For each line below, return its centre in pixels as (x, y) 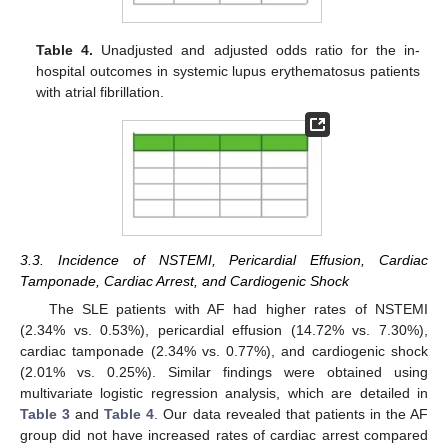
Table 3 (45, 414)
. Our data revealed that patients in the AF (291, 414)
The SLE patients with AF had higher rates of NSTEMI (238, 309)
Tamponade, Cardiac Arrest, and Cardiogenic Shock (184, 281)
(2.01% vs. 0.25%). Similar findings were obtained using (224, 372)
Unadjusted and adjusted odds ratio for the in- (256, 50)
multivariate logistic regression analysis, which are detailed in (224, 393)
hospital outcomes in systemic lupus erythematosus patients (228, 71)
